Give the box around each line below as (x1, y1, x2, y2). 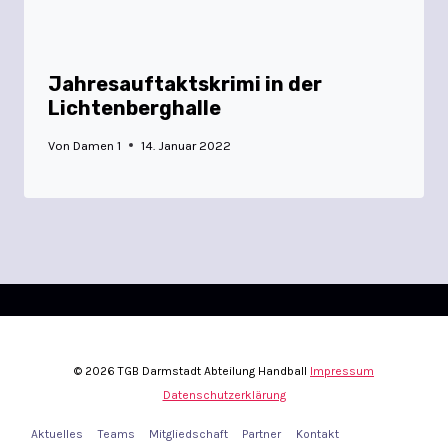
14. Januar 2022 (141, 137, 232, 153)
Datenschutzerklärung (162, 387, 286, 402)
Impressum (310, 363, 374, 378)
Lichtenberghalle (48, 95, 221, 120)
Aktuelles (31, 427, 84, 442)
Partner (242, 427, 282, 442)
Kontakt (295, 427, 339, 442)
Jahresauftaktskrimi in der (48, 71, 322, 96)
